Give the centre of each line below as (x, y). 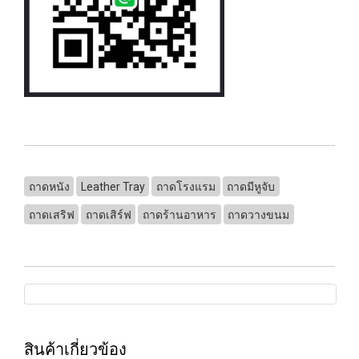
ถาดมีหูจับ (251, 186)
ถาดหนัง (49, 186)
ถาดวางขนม (259, 214)
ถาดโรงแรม (186, 186)
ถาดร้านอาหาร (179, 214)
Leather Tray (113, 186)
